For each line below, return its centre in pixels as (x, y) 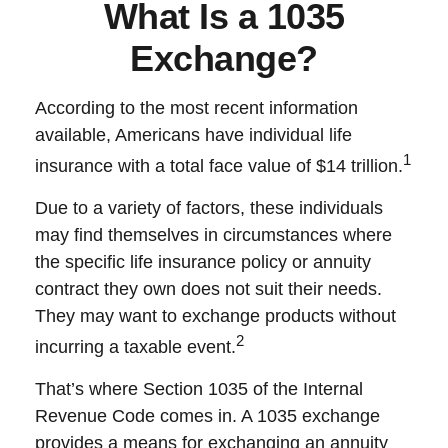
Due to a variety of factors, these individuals (209, 208)
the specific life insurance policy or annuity (203, 262)
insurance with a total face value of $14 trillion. (219, 166)
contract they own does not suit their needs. (208, 289)
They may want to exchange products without (215, 316)
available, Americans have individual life (193, 135)
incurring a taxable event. (135, 347)
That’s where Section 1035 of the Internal (199, 389)
